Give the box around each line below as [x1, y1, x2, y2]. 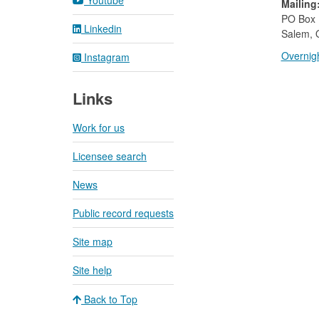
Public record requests [73, 206, 174, 221]
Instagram [81, 50, 130, 65]
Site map [73, 234, 113, 249]
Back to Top [81, 292, 137, 307]
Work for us [73, 120, 125, 135]
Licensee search [73, 149, 147, 164]
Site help [73, 263, 112, 278]
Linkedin [81, 21, 122, 36]
